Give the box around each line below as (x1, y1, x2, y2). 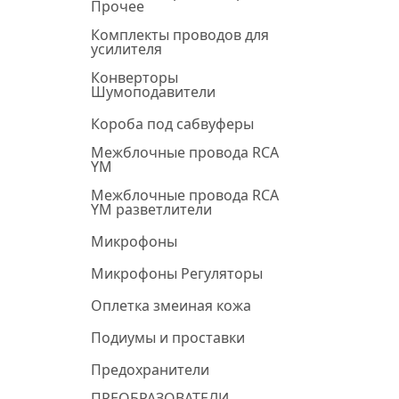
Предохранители (91, 360, 209, 379)
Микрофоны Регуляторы (91, 264, 263, 283)
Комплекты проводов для (91, 25, 269, 45)
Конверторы (91, 68, 178, 87)
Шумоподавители (91, 82, 216, 102)
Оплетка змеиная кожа (91, 296, 251, 315)
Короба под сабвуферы (91, 114, 254, 134)
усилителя (91, 39, 162, 59)
